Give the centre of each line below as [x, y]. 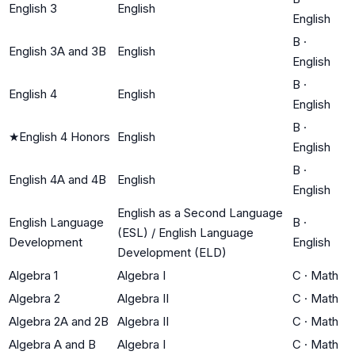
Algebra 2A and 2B [59, 321]
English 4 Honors [65, 136]
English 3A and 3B [57, 51]
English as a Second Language [200, 212]
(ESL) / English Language [185, 232]
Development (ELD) [172, 252]
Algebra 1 [33, 275]
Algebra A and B [52, 344]
